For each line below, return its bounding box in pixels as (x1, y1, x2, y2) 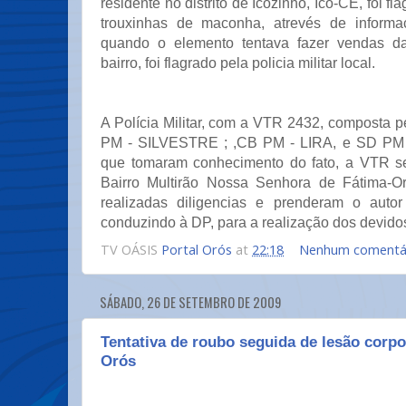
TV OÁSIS (101, 240, 161, 258)
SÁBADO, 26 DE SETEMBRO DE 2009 (100, 293, 281, 312)
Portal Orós (161, 240, 232, 258)
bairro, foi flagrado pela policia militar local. (101, 55, 375, 72)
